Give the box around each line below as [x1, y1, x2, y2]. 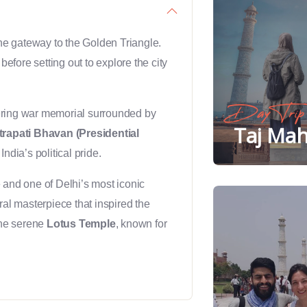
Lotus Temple [47, 217, 116, 230]
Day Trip [234, 103, 304, 122]
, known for [115, 217, 167, 230]
